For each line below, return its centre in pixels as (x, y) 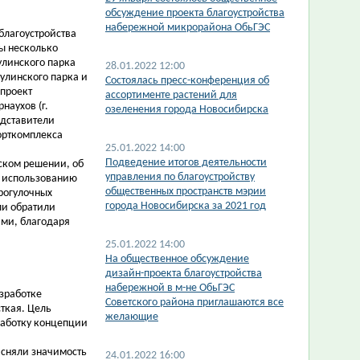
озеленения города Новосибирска (187, 110)
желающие (132, 317)
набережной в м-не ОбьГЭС (170, 288)
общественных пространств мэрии (186, 192)
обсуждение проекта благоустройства (195, 13)
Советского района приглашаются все (194, 303)
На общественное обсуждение (177, 259)
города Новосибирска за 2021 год (186, 206)
